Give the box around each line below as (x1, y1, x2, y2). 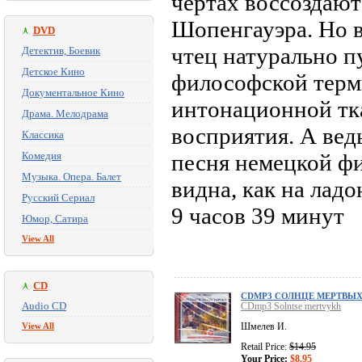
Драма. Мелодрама (22, 107, 108, 120)
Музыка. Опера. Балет (22, 170, 121, 183)
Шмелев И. (241, 321, 287, 333)
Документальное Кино (22, 86, 124, 99)
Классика (22, 128, 64, 141)
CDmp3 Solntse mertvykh (241, 301, 341, 313)
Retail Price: (241, 341, 289, 353)
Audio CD (22, 300, 66, 312)
